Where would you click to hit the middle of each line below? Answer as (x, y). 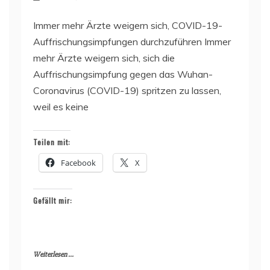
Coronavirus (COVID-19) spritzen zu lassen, (127, 91)
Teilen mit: (52, 142)
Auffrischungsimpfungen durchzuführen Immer (132, 42)
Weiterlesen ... (53, 255)
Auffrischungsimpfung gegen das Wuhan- (123, 74)
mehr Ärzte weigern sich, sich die (104, 58)
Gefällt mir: (53, 201)
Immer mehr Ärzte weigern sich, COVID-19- (128, 26)
